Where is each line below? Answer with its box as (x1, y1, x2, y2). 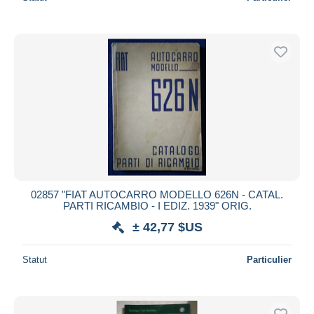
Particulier (247, 254, 292, 265)
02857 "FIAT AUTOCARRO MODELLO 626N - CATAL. (31, 188, 283, 200)
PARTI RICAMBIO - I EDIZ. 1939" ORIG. (62, 199, 252, 212)
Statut (22, 254, 47, 265)
